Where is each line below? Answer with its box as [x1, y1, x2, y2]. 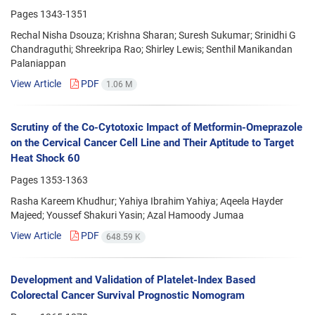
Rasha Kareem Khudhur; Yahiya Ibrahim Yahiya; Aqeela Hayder [11, 195, 283, 207]
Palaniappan [11, 57, 66, 69]
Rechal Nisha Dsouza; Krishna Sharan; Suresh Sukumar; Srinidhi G [11, 29, 296, 41]
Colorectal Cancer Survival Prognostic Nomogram [11, 288, 245, 302]
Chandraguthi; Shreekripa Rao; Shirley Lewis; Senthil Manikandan [11, 43, 292, 55]
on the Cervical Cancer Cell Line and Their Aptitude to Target [11, 136, 294, 150]
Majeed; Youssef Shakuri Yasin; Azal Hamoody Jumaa [11, 210, 244, 221]
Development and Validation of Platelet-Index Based [11, 273, 255, 286]
